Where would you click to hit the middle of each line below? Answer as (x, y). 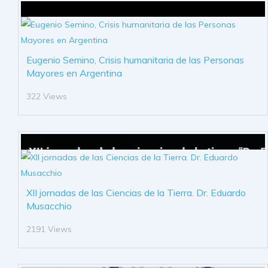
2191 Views (49, 229)
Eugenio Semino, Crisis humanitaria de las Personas (135, 60)
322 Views (47, 97)
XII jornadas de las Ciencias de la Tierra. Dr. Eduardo (136, 193)
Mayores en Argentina (74, 73)
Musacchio (49, 206)
